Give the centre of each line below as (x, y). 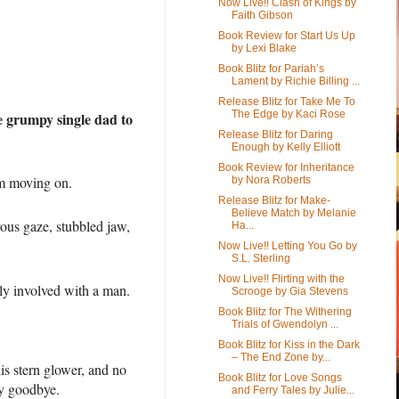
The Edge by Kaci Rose (288, 114)
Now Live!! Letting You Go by (287, 245)
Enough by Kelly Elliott (285, 147)
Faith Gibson (262, 15)
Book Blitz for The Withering (285, 311)
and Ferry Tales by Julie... (293, 390)
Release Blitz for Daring (275, 134)
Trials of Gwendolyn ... (285, 324)
